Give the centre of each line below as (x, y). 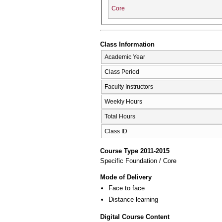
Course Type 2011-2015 (135, 151)
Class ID (116, 132)
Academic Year (125, 57)
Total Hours (120, 117)
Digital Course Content (135, 217)
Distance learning (133, 200)
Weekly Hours (123, 102)
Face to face (127, 188)
